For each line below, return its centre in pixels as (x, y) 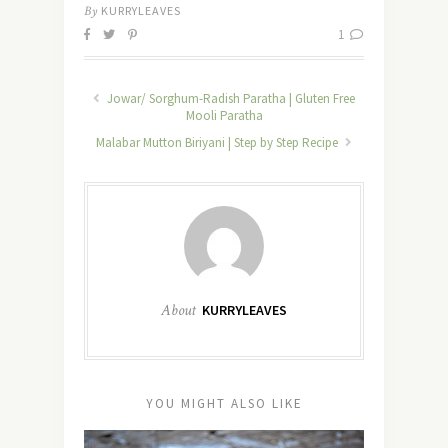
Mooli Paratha (224, 116)
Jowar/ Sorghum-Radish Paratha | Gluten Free (229, 99)
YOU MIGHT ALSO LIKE (224, 404)
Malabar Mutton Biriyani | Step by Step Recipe (218, 143)
